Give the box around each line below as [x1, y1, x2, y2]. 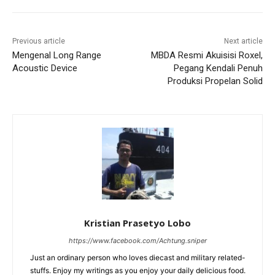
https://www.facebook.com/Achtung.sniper [68, 236, 207, 246]
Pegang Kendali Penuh [173, 63, 263, 74]
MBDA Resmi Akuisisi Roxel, [150, 50, 263, 61]
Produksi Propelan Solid [167, 76, 263, 87]
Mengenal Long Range [12, 50, 101, 61]
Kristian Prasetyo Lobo [84, 217, 191, 230]
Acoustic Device [12, 63, 77, 74]
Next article [223, 37, 263, 46]
